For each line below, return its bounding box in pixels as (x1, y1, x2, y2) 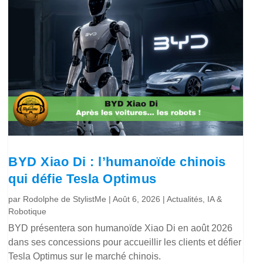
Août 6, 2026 (113, 194, 161, 204)
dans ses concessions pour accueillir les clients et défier (8, 237, 242, 247)
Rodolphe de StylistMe (23, 194, 107, 204)
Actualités (167, 194, 203, 204)
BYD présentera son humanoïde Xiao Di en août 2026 (8, 222, 233, 233)
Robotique (8, 206, 47, 216)
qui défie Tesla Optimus (8, 171, 157, 186)
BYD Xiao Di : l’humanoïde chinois (8, 154, 226, 169)
